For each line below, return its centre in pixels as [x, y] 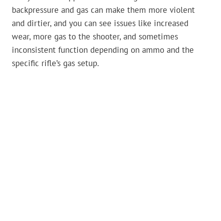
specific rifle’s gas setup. [55, 63]
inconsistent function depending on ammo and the [103, 50]
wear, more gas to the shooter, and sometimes [95, 37]
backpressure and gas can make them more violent [103, 10]
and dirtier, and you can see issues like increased [100, 23]
